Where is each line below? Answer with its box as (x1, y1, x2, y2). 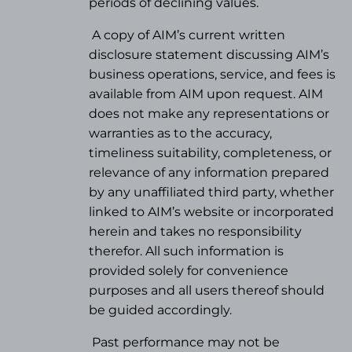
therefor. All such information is (89, 244, 284, 259)
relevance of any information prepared (89, 165, 330, 181)
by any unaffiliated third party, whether (89, 185, 335, 200)
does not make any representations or (89, 106, 330, 122)
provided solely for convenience (89, 263, 289, 279)
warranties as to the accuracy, (89, 126, 273, 141)
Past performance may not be (92, 335, 280, 350)
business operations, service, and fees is (89, 67, 336, 82)
